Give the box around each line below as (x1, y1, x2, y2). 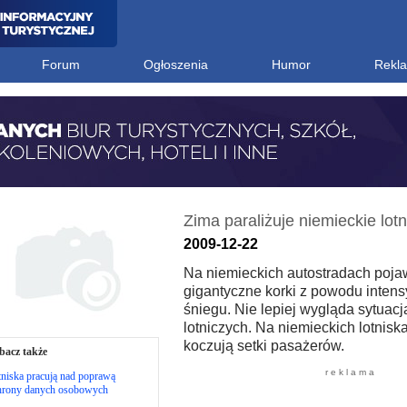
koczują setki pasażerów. (183, 338, 344, 353)
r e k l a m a (325, 367, 374, 377)
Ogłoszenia (143, 57, 208, 72)
